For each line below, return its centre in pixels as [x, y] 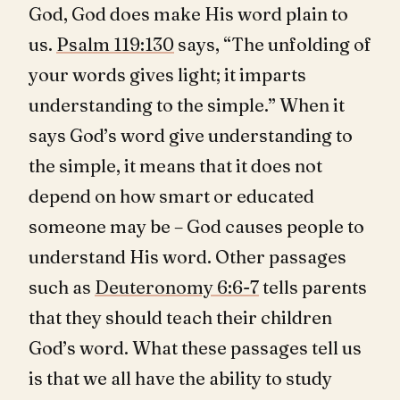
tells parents [313, 287]
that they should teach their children [180, 317]
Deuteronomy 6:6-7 [177, 287]
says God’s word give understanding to [191, 135]
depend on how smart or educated [171, 196]
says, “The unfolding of [273, 44]
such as [62, 287]
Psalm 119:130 [115, 44]
